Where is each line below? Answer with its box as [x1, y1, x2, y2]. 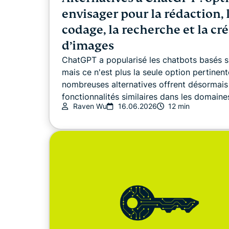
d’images [62, 38, 114, 53]
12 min [168, 101, 190, 110]
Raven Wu [73, 101, 107, 110]
